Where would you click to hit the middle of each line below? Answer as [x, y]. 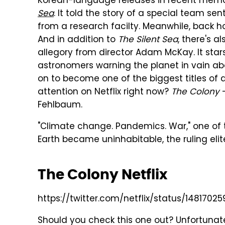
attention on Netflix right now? [104, 92]
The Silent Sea [148, 40]
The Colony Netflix [102, 174]
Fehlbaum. [60, 105]
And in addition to [78, 40]
